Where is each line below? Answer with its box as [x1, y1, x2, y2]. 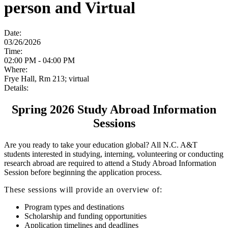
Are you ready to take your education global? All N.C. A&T [4, 140, 197, 149]
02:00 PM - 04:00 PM [4, 55, 75, 65]
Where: [4, 65, 27, 74]
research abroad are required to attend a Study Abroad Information [4, 158, 216, 167]
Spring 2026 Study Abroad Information [12, 102, 216, 116]
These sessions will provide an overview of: [4, 185, 162, 194]
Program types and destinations [24, 202, 124, 211]
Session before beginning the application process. [4, 167, 162, 177]
